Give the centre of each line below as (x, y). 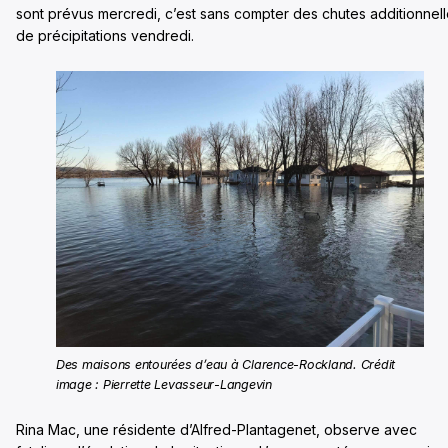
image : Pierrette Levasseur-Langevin (164, 384)
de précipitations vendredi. (105, 35)
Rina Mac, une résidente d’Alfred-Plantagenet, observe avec (216, 429)
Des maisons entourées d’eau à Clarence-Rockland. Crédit (226, 364)
